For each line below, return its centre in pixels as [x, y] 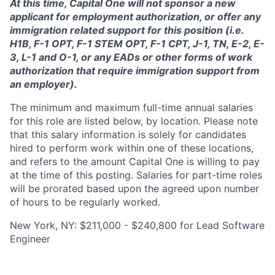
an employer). [44, 84]
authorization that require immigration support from [135, 71]
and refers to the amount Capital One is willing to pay [135, 161]
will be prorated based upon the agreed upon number [134, 188]
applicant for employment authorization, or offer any [135, 17]
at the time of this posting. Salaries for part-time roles [136, 175]
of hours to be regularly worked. [85, 202]
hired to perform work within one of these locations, [132, 148]
